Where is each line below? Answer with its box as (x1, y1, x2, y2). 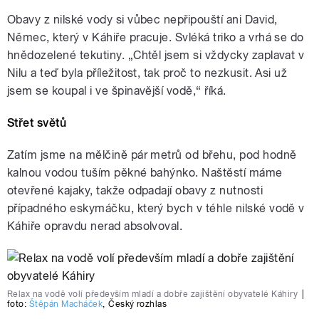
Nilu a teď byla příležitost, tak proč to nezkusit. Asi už (7, 66, 288, 80)
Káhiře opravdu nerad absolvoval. (7, 219, 183, 234)
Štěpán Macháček (28, 299, 103, 310)
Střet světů (7, 116, 67, 130)
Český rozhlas (108, 299, 167, 310)
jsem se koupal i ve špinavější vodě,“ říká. (7, 84, 226, 98)
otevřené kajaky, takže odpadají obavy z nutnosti (7, 184, 263, 198)
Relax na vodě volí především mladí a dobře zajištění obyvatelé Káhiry (7, 289, 298, 300)
